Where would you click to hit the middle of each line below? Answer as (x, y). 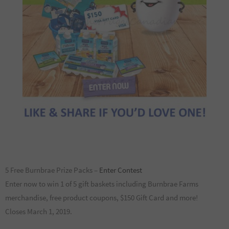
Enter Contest (121, 170)
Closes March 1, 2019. (39, 212)
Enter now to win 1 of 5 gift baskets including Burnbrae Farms (102, 184)
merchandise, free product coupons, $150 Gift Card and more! (101, 198)
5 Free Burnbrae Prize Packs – (52, 170)
